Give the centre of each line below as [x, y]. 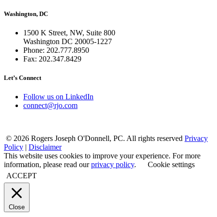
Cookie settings [171, 165]
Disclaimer [45, 147]
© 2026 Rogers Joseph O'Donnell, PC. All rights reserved [93, 139]
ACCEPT [22, 176]
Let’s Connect [23, 78]
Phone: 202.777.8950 [56, 50]
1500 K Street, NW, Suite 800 [69, 33]
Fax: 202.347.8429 [52, 59]
